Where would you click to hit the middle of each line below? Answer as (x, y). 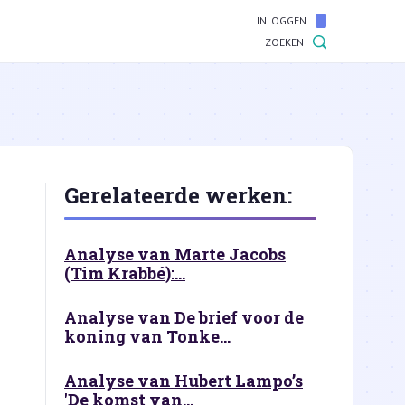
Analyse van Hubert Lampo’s (184, 381)
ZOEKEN (284, 42)
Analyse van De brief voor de (184, 317)
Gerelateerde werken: (178, 195)
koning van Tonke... (147, 336)
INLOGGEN (282, 20)
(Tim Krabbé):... (125, 273)
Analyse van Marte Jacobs (175, 254)
